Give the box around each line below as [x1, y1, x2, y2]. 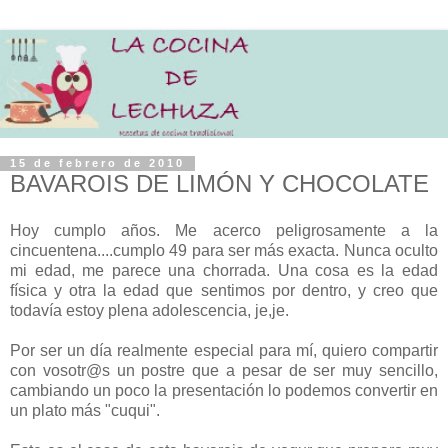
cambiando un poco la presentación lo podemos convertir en [10, 382, 438, 400]
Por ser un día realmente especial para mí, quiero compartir [10, 342, 438, 360]
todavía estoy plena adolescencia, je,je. [10, 302, 289, 320]
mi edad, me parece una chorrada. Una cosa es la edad [10, 262, 438, 280]
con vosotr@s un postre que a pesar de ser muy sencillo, [10, 362, 438, 380]
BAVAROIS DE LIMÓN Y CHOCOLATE [10, 169, 429, 197]
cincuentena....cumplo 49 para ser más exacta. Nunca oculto [10, 242, 438, 260]
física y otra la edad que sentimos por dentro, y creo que [10, 282, 438, 300]
